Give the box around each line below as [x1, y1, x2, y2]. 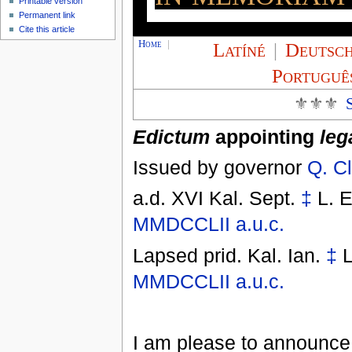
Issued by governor [132, 156, 307, 178]
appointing [209, 125, 320, 148]
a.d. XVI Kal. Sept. [132, 187, 301, 210]
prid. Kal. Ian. [203, 244, 326, 266]
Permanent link [19, 10, 76, 20]
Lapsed [132, 244, 203, 266]
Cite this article [19, 24, 75, 35]
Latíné [213, 38, 266, 61]
